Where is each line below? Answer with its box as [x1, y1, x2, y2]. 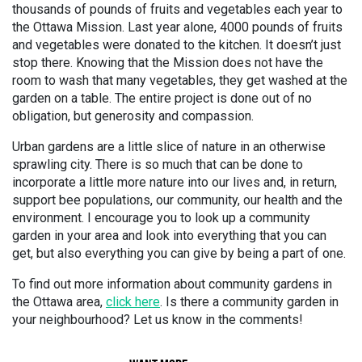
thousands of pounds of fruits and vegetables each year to [12, 2, 343, 17]
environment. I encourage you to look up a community [12, 210, 310, 225]
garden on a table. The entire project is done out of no [12, 90, 312, 106]
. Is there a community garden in [160, 294, 339, 309]
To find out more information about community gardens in [12, 276, 332, 292]
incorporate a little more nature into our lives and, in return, [12, 175, 337, 190]
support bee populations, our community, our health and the [12, 192, 343, 208]
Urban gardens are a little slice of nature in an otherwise [12, 139, 326, 154]
